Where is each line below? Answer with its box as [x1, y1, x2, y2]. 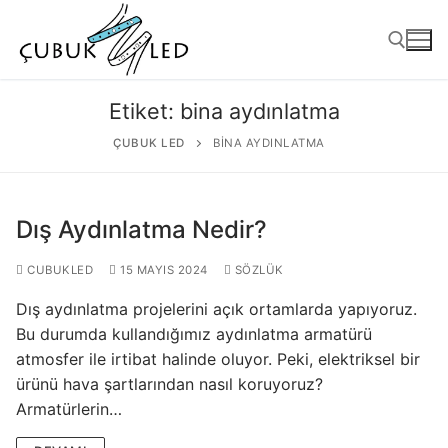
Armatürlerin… [16, 399, 122, 420]
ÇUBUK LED [113, 136, 185, 151]
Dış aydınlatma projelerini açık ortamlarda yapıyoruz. [16, 299, 417, 320]
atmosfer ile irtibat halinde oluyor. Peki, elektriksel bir [16, 349, 420, 370]
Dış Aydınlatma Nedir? [16, 215, 267, 245]
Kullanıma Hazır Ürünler [137, 395, 314, 416]
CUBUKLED [23, 263, 93, 278]
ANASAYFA [182, 307, 266, 328]
